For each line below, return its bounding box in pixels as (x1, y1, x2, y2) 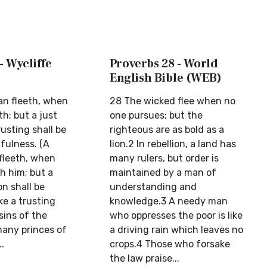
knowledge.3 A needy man (110, 195, 228, 207)
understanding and (110, 181, 197, 193)
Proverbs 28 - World (110, 56, 219, 72)
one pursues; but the (110, 110, 203, 121)
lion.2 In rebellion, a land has (110, 138, 237, 150)
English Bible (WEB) (110, 70, 222, 86)
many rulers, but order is (110, 153, 219, 164)
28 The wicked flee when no (110, 95, 236, 107)
